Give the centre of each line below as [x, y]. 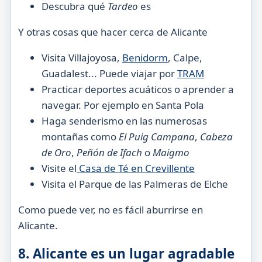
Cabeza [216, 136]
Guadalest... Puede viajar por [109, 73]
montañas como [80, 136]
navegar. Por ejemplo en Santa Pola [123, 105]
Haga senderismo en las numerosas [124, 120]
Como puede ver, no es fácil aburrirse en [110, 209]
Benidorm [145, 57]
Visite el [59, 168]
